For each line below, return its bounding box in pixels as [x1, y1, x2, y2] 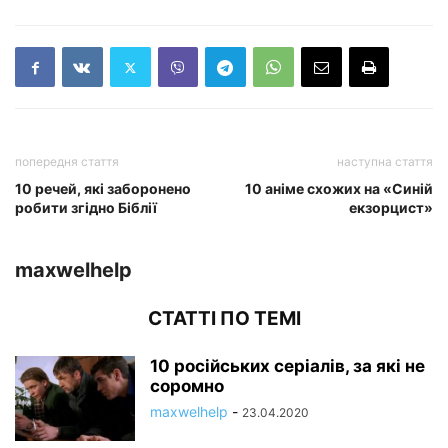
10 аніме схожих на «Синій [245, 180, 433, 198]
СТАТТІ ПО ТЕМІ [147, 307, 301, 331]
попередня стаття [15, 154, 119, 170]
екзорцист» [349, 199, 433, 217]
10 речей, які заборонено [15, 180, 191, 198]
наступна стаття [337, 154, 433, 170]
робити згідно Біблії [15, 199, 157, 217]
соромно [150, 376, 224, 397]
